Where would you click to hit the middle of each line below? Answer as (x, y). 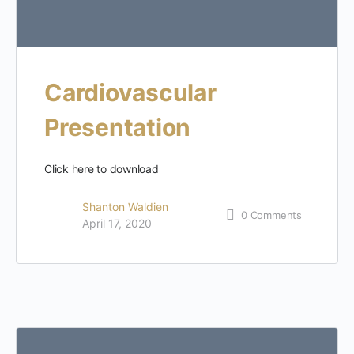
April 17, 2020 (117, 224)
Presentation (118, 128)
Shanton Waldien (125, 207)
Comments (276, 215)
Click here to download (102, 169)
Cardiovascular (130, 93)
